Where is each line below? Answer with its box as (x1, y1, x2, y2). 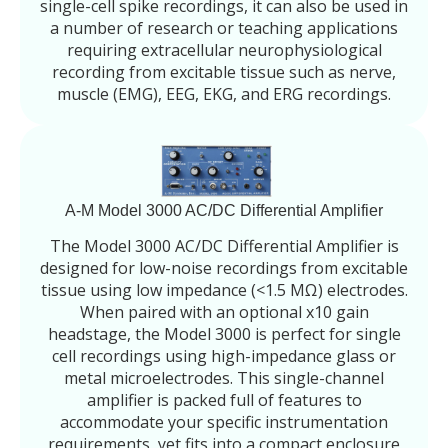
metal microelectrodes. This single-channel (64, 366, 384, 389)
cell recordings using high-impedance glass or (52, 344, 396, 367)
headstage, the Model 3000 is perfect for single (47, 322, 401, 345)
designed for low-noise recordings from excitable (40, 256, 408, 279)
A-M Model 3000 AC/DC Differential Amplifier (65, 201, 383, 219)
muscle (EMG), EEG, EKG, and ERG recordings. (57, 83, 391, 106)
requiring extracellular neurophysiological (66, 39, 382, 62)
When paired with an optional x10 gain (79, 300, 369, 323)
